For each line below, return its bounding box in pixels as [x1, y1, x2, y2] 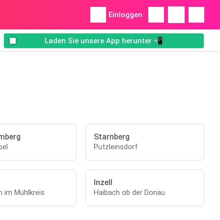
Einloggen [109, 10, 142, 19]
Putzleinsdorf [94, 142, 138, 151]
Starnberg [94, 132, 130, 141]
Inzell [94, 178, 113, 187]
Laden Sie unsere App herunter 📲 [45, 36, 163, 46]
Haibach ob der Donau [94, 188, 165, 197]
